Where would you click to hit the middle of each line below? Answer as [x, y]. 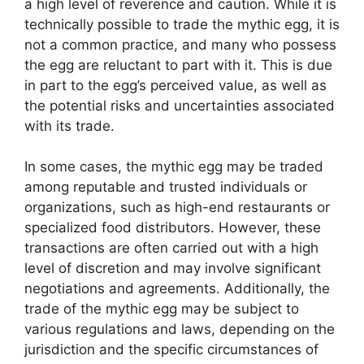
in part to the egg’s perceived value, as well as [175, 85]
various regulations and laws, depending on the [180, 329]
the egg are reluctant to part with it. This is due [178, 65]
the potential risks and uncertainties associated [180, 105]
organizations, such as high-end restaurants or [177, 207]
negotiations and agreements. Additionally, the [177, 288]
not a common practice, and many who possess [180, 44]
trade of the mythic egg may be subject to [162, 309]
